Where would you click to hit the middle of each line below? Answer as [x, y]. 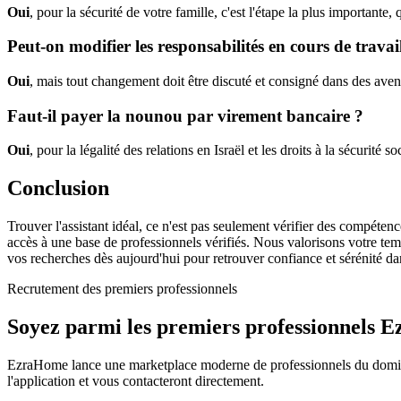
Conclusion [58, 188]
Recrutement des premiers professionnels [122, 289]
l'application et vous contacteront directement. [136, 381]
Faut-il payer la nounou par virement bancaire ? [185, 115]
